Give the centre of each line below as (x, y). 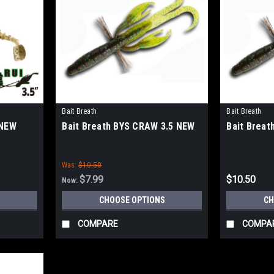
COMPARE (98, 224)
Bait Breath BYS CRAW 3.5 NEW (128, 127)
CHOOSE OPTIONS (132, 200)
